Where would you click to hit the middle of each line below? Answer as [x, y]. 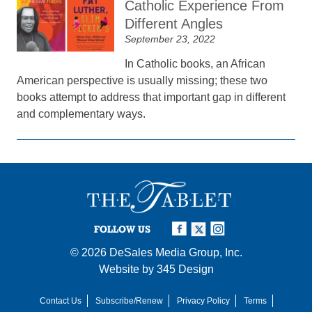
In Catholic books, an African [195, 64]
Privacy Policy [203, 301]
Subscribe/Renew [129, 301]
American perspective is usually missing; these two [142, 80]
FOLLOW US [122, 229]
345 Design [185, 269]
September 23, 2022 [170, 39]
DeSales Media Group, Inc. [175, 252]
